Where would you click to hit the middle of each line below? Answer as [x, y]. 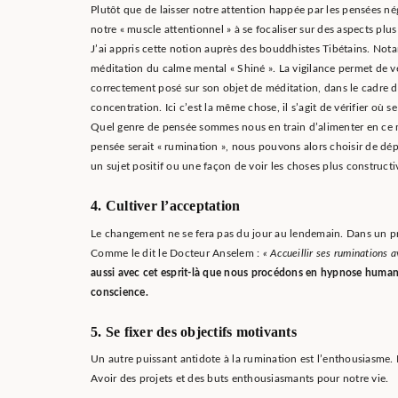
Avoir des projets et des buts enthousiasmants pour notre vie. [240, 379]
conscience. [119, 292]
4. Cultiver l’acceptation [166, 206]
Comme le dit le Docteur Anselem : [177, 253]
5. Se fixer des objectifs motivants [194, 331]
